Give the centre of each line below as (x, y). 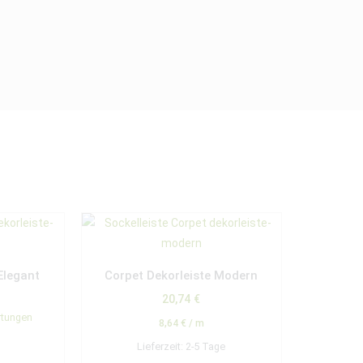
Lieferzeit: (162, 347)
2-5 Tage (206, 347)
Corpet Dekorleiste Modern (181, 275)
